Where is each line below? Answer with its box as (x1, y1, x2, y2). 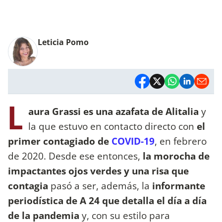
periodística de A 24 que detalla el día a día (8, 193, 207, 207)
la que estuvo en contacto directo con (28, 119, 197, 133)
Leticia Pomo (38, 36, 89, 48)
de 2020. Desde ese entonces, (8, 149, 140, 163)
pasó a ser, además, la (51, 178, 152, 192)
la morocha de (140, 149, 210, 163)
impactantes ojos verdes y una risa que (8, 164, 189, 177)
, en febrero (155, 134, 207, 148)
